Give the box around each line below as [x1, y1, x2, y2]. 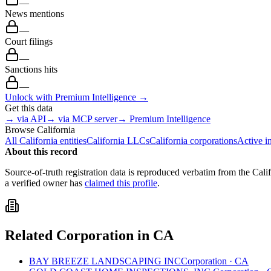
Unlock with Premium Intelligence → [5, 92, 148, 103]
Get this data [5, 103, 53, 114]
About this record [5, 146, 77, 157]
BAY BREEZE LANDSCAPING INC [29, 255, 181, 266]
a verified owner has [5, 178, 82, 189]
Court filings [5, 36, 53, 47]
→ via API [5, 114, 46, 125]
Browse [5, 125, 37, 135]
